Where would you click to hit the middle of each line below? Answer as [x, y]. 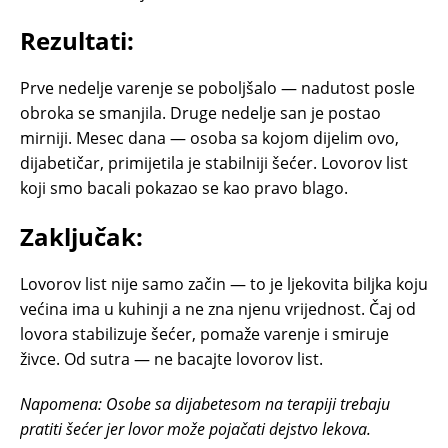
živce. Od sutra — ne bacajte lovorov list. [171, 359]
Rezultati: [77, 41]
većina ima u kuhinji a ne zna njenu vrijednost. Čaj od [218, 309]
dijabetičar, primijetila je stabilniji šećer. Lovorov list [214, 163]
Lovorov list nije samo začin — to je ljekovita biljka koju [224, 284]
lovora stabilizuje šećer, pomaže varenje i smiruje [204, 334]
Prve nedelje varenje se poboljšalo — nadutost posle [217, 88]
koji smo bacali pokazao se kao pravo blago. [184, 188]
